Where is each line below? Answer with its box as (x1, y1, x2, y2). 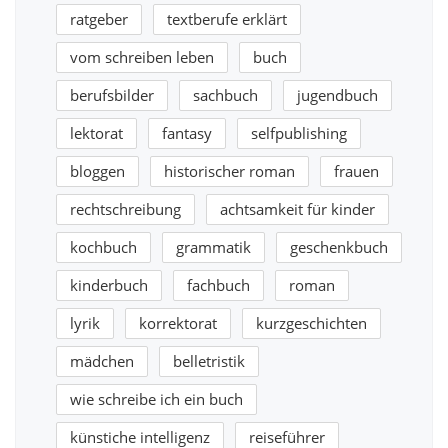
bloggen (70, 161, 125, 181)
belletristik (173, 351, 245, 371)
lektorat (70, 123, 123, 143)
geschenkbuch (290, 237, 388, 257)
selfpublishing (251, 123, 347, 143)
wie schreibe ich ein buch (70, 389, 243, 409)
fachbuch (187, 275, 250, 295)
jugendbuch (297, 85, 378, 105)
